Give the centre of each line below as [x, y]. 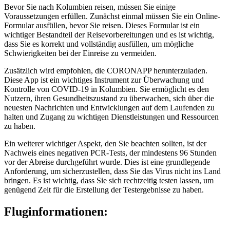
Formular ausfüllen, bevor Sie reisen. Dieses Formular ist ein [102, 25]
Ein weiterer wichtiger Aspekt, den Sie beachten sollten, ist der [105, 143]
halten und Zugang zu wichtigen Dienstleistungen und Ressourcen [111, 117]
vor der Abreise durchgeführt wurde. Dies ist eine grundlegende [107, 162]
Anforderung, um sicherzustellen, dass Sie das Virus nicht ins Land [112, 171]
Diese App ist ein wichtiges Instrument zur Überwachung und [104, 80]
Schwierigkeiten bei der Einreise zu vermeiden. [80, 53]
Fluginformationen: [56, 211]
